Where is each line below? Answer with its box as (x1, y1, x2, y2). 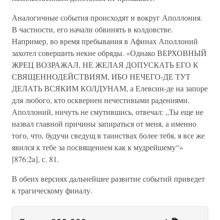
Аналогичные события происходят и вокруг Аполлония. (12, 12, 202, 23)
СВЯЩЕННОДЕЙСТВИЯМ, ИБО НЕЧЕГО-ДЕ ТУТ (12, 71, 191, 82)
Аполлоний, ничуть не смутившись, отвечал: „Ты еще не (12, 107, 203, 117)
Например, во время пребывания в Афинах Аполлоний (12, 36, 198, 46)
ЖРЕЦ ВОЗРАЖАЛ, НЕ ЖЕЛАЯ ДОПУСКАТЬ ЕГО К (12, 59, 198, 70)
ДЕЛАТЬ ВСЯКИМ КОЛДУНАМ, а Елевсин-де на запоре (12, 83, 208, 93)
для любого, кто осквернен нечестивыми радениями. (12, 95, 190, 105)
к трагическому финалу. (12, 185, 92, 195)
